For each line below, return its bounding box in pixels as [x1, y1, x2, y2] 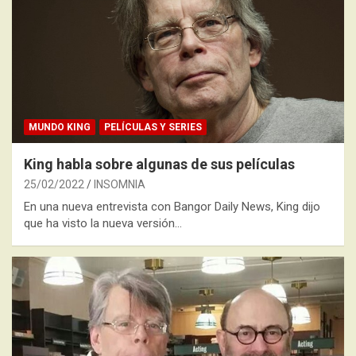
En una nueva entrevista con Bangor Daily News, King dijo [24, 199, 320, 214]
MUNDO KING [29, 121, 91, 133]
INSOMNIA [94, 177, 145, 191]
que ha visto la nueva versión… [24, 215, 182, 230]
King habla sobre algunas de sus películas [24, 155, 295, 172]
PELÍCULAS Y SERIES [104, 121, 202, 133]
